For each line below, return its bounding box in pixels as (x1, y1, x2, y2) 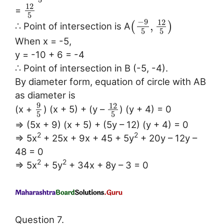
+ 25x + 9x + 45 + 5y (41, 132, 134, 143)
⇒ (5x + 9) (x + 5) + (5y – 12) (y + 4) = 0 (15, 118, 188, 130)
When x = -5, (15, 35, 71, 47)
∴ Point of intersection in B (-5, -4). (15, 62, 168, 74)
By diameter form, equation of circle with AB (15, 76, 206, 87)
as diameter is (15, 89, 75, 101)
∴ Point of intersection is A (15, 20, 130, 32)
